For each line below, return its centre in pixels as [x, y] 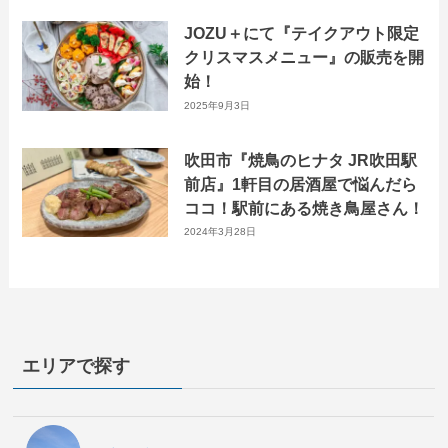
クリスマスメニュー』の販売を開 [303, 57]
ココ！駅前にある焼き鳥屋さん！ [303, 207]
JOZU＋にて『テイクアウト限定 [301, 33]
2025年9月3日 [216, 105]
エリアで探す [76, 366]
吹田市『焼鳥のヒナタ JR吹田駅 [300, 159]
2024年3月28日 [219, 232]
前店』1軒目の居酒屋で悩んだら [300, 183]
